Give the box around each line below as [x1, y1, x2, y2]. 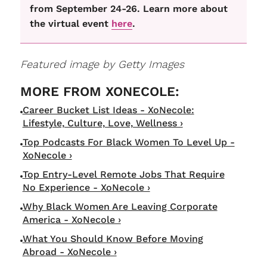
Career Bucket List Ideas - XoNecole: [22, 104, 194, 116]
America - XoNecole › [22, 214, 121, 226]
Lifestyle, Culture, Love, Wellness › [22, 117, 183, 129]
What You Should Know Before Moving [22, 233, 203, 245]
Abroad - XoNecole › [22, 246, 117, 258]
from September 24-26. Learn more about [29, 2, 228, 14]
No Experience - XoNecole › [22, 182, 150, 194]
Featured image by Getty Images [20, 58, 184, 71]
